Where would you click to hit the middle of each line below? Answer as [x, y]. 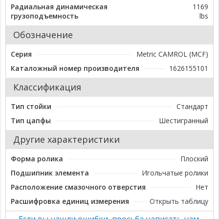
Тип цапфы [31, 121]
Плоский [194, 159]
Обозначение [43, 35]
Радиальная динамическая [59, 7]
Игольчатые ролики [175, 173]
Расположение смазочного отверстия [78, 187]
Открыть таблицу [179, 201]
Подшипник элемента [50, 173]
